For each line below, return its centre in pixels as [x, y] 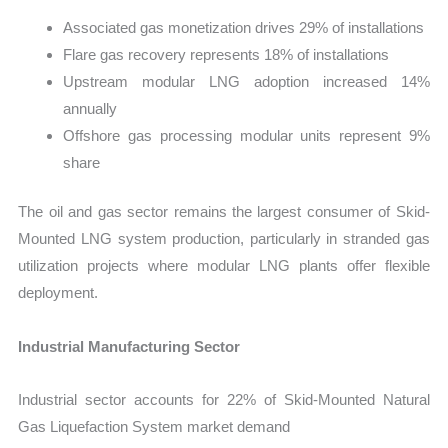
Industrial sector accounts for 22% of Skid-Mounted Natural [224, 399]
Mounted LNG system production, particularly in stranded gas [224, 239]
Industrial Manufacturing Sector [129, 346]
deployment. [58, 293]
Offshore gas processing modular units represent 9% [246, 135]
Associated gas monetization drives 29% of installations [244, 27]
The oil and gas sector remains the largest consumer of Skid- [224, 212]
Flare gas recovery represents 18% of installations [226, 54]
